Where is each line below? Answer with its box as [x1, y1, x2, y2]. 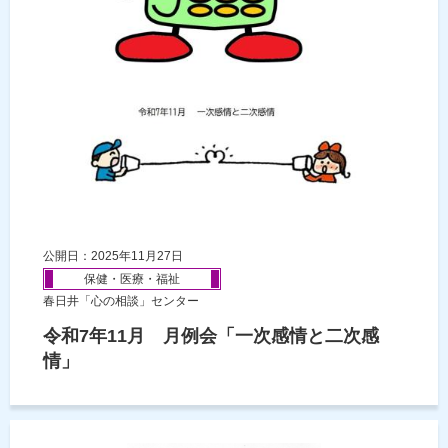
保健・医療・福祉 [84, 272, 180, 287]
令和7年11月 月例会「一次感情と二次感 [43, 326, 379, 347]
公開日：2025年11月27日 [43, 249, 183, 264]
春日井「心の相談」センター [43, 294, 199, 309]
